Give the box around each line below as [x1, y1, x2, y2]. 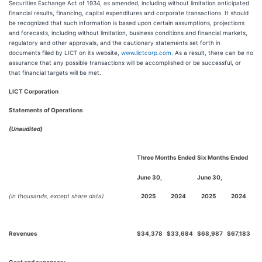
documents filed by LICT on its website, [9, 49, 121, 56]
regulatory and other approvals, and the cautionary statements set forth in [9, 39, 220, 46]
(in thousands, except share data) [9, 192, 104, 199]
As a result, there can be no [173, 49, 253, 56]
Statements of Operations [9, 106, 83, 113]
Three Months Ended [137, 154, 195, 161]
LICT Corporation [9, 88, 58, 95]
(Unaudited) [9, 125, 43, 132]
